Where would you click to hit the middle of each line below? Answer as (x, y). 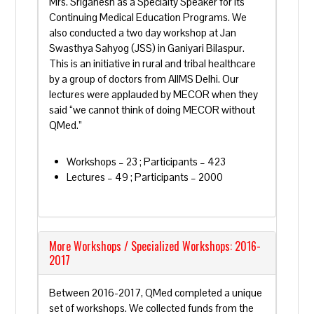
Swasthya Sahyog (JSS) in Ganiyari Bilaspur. (147, 48)
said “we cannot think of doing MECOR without (152, 110)
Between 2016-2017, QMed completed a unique (156, 293)
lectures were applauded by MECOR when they (154, 94)
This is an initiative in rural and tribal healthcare (153, 63)
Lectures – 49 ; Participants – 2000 (145, 177)
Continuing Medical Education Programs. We (148, 17)
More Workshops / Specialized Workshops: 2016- (155, 246)
